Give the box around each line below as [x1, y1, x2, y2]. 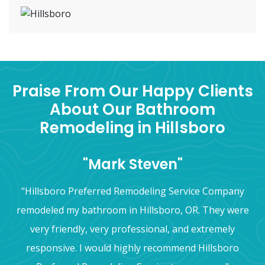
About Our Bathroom [50, 98, 215, 120]
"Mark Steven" [82, 154, 183, 174]
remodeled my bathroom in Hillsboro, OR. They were [16, 203, 249, 216]
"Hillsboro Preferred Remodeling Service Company [21, 184, 244, 198]
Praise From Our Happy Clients [12, 80, 253, 102]
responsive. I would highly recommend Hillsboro [26, 241, 239, 254]
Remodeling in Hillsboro [40, 117, 225, 138]
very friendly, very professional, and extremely [30, 222, 235, 235]
